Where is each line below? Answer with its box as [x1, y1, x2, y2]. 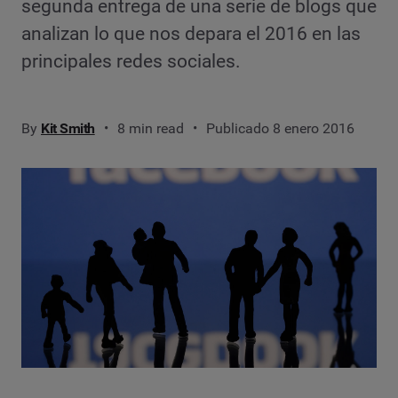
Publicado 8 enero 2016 [205, 120, 354, 138]
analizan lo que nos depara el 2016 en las [21, 23, 361, 45]
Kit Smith [41, 120, 95, 138]
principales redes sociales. [21, 51, 241, 73]
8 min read [116, 120, 184, 138]
